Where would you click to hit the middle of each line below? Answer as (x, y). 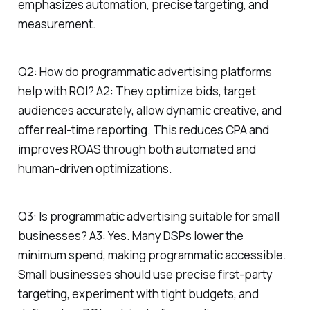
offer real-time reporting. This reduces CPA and (143, 129)
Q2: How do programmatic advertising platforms (145, 71)
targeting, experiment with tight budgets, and (138, 293)
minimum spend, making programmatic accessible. (152, 255)
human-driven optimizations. (95, 168)
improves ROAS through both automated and (137, 149)
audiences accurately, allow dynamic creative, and (149, 110)
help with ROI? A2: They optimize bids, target (137, 91)
